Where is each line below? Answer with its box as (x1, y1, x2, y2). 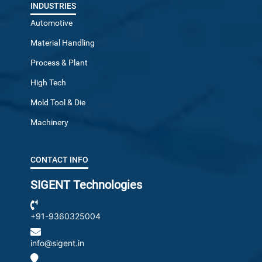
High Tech (30, 78, 67, 88)
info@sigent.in (30, 238, 85, 249)
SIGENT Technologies (30, 178, 143, 192)
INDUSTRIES (30, 1, 77, 11)
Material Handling (30, 38, 95, 48)
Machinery (30, 118, 69, 127)
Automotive (30, 18, 73, 28)
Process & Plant (30, 58, 88, 68)
